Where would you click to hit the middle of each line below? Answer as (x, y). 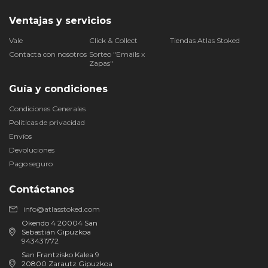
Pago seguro (31, 164)
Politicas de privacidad (47, 122)
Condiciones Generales (47, 109)
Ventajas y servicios (60, 21)
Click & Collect (114, 40)
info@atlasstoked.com (62, 209)
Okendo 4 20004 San (60, 223)
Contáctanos (42, 189)
